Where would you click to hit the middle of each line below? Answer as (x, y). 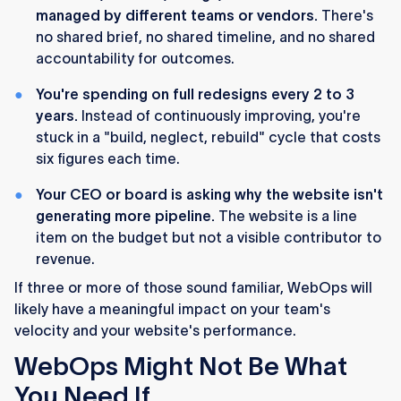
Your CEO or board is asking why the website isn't (209, 195)
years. (57, 116)
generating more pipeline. (125, 216)
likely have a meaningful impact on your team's (172, 309)
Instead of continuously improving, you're (219, 116)
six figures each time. (108, 159)
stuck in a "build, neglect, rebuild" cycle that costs (208, 137)
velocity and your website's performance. (155, 331)
